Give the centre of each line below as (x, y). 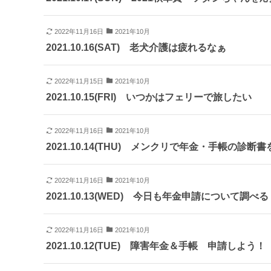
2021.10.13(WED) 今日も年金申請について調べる (157, 197)
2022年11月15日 (79, 81)
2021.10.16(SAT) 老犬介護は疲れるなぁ (136, 48)
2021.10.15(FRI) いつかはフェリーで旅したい (149, 97)
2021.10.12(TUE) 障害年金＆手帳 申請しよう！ (156, 246)
